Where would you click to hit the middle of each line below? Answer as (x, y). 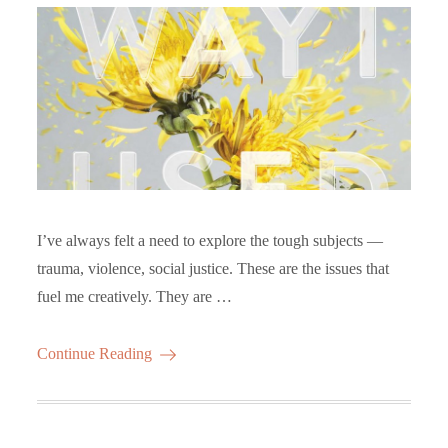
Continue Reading (95, 353)
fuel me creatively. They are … (135, 296)
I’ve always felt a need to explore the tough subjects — (210, 240)
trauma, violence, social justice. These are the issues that (213, 268)
